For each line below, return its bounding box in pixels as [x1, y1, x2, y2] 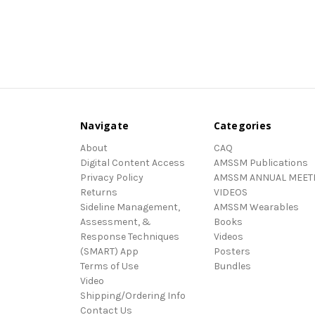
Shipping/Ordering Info [80, 289, 186, 302]
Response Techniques [80, 230, 179, 243]
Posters [213, 245, 250, 257]
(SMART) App [80, 245, 139, 257]
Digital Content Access [80, 156, 185, 169]
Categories [213, 118, 271, 132]
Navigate [80, 118, 129, 132]
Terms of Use [80, 259, 139, 272]
